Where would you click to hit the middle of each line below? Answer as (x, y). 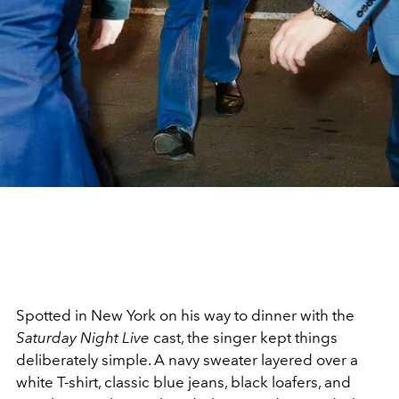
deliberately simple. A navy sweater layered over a (187, 360)
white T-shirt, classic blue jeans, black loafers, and (183, 382)
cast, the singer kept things (244, 338)
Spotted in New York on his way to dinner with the (185, 315)
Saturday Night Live (83, 338)
